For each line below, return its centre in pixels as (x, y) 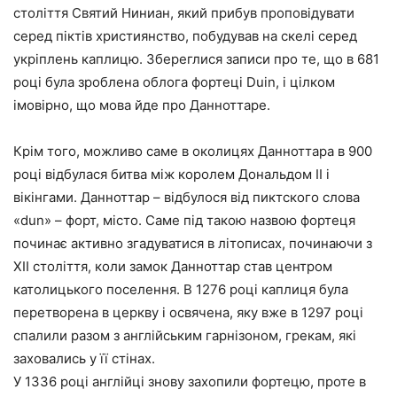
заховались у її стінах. (84, 358)
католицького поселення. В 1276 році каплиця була (181, 289)
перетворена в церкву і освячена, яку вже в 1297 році (188, 312)
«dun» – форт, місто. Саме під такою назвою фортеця (184, 220)
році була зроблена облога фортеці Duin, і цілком (174, 82)
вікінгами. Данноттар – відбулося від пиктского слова (187, 197)
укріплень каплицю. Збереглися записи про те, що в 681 (196, 59)
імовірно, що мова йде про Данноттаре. (142, 105)
